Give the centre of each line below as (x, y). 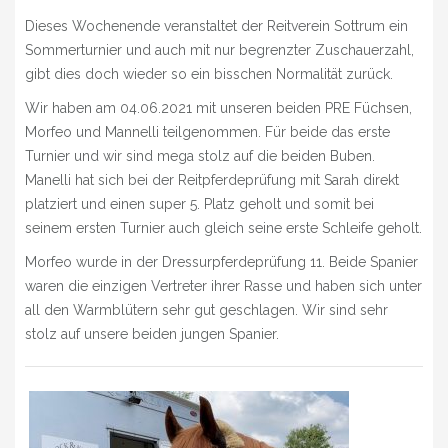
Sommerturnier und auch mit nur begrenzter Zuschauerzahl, (219, 49)
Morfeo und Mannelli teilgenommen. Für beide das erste (207, 131)
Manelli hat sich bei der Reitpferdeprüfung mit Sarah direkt (212, 179)
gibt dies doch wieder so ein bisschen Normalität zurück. (209, 73)
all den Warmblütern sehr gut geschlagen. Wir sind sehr (206, 309)
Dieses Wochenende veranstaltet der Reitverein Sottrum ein (216, 25)
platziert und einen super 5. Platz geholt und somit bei (199, 203)
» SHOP (70, 93)
